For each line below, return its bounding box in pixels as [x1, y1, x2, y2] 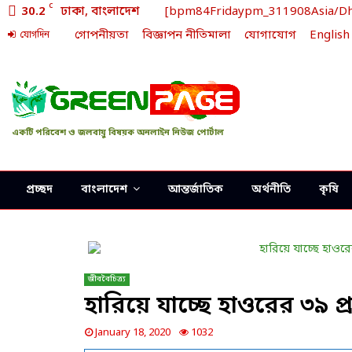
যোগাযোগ [244, 27, 296, 43]
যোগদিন [17, 29, 49, 42]
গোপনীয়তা [75, 27, 129, 43]
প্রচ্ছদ [26, 182, 53, 197]
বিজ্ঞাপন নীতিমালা [142, 27, 231, 43]
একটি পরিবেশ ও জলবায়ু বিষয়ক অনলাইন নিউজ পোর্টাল [12, 127, 224, 138]
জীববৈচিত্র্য [88, 274, 126, 284]
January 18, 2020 [95, 326, 170, 339]
